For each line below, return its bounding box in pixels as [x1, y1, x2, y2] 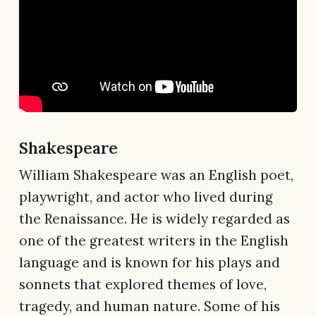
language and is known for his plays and [19, 253, 280, 271]
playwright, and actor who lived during [19, 188, 273, 205]
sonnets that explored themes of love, [19, 275, 267, 293]
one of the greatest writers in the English [19, 231, 288, 249]
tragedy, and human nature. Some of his [19, 297, 280, 315]
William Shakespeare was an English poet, [19, 166, 293, 183]
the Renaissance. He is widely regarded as [19, 209, 290, 227]
